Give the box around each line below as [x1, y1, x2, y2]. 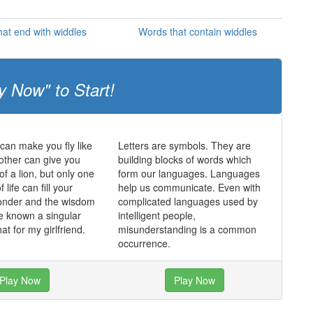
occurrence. [117, 236, 170, 250]
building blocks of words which [117, 152, 252, 166]
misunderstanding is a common [117, 222, 256, 236]
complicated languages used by [117, 194, 258, 208]
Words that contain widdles [138, 24, 257, 38]
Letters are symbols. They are [117, 138, 251, 152]
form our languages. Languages [117, 166, 260, 180]
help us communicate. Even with [117, 180, 261, 194]
